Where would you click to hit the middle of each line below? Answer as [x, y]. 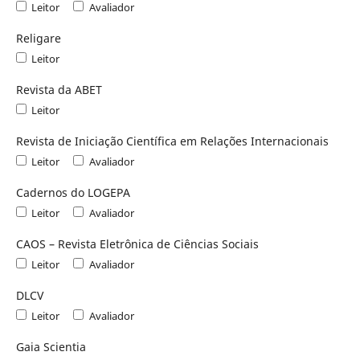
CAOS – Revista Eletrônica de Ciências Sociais [137, 243]
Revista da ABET [59, 90]
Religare [38, 39]
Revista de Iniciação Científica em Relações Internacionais [172, 141]
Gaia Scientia [51, 346]
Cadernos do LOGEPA [73, 193]
